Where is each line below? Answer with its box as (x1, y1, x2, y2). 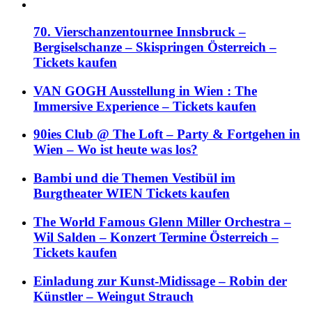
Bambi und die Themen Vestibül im (33, 171, 235, 186)
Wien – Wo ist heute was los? (33, 142, 198, 157)
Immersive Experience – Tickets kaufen (33, 98, 256, 114)
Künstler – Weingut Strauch (33, 288, 194, 304)
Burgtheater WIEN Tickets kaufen (33, 186, 230, 201)
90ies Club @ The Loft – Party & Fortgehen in (33, 127, 300, 142)
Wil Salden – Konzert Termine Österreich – (33, 229, 279, 244)
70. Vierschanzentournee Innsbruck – (33, 24, 246, 39)
